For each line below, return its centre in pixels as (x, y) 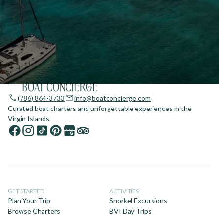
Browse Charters (34, 211)
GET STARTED (26, 191)
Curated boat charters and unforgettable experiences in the (100, 109)
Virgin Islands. (29, 119)
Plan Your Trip (29, 201)
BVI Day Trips (131, 211)
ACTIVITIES (124, 191)
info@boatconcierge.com (112, 98)
